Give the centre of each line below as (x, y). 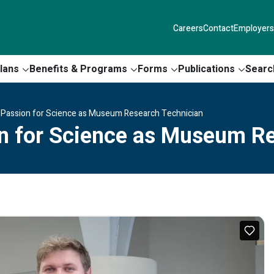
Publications (206, 69)
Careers (188, 28)
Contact (218, 28)
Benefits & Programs (78, 69)
